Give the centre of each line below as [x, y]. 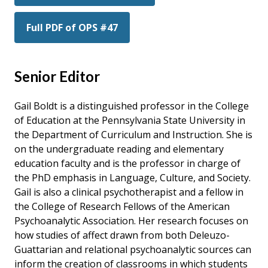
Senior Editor [57, 76]
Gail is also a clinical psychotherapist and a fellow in [129, 192]
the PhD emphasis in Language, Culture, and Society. [133, 177]
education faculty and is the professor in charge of [127, 163]
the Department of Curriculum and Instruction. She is [133, 134]
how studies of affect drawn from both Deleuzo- [122, 235]
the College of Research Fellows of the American [122, 206]
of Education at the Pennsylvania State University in [130, 120]
